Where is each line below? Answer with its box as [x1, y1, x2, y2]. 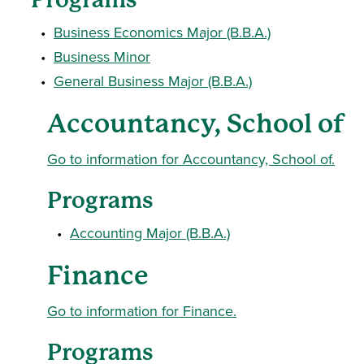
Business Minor [54, 46, 150, 67]
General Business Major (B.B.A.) [54, 71, 252, 91]
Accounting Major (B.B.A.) [70, 223, 230, 243]
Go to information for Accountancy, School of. [47, 149, 335, 169]
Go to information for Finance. [47, 301, 236, 321]
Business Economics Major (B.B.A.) [54, 22, 271, 42]
